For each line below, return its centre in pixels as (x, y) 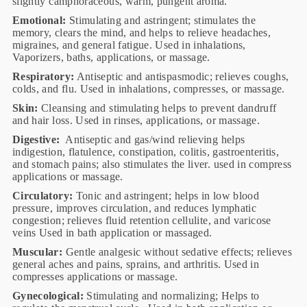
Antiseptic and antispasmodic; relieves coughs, (182, 76)
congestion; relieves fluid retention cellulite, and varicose (142, 220)
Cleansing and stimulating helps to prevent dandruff (157, 108)
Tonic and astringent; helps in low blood (166, 195)
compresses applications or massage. (95, 276)
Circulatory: (42, 195)
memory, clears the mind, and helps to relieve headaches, (142, 32)
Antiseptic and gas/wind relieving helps (152, 139)
